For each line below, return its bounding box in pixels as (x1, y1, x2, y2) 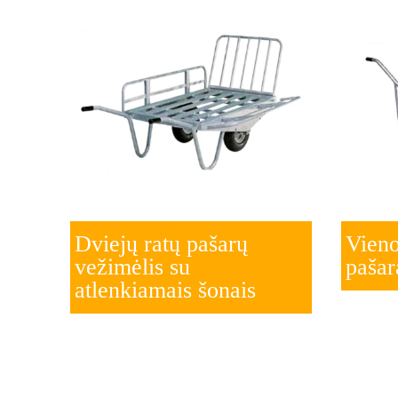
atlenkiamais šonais (75, 276, 257, 303)
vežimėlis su (75, 253, 191, 280)
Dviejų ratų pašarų (75, 230, 249, 257)
